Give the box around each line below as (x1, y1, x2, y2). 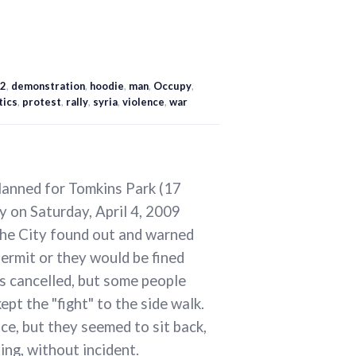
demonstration (11, 79, 85, 93)
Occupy (153, 79, 192, 93)
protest (22, 95, 61, 109)
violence (122, 95, 164, 109)
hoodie (90, 79, 124, 93)
